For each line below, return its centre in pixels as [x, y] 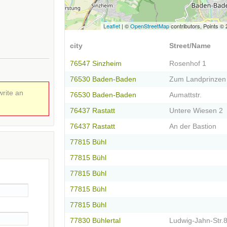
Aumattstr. [185, 95]
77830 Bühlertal [95, 221]
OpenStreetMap [150, 26]
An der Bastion [193, 127]
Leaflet [112, 26]
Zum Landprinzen [198, 80]
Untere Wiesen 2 [196, 111]
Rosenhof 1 [188, 64]
